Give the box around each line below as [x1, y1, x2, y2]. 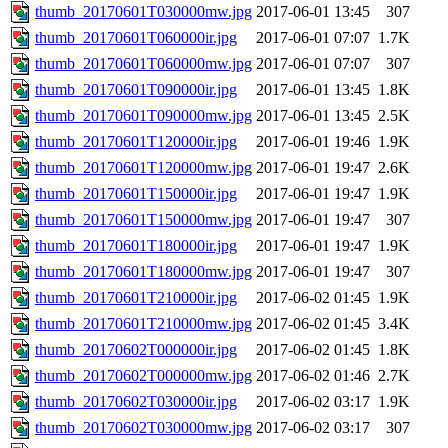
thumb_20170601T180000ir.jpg [35, 237, 237, 255]
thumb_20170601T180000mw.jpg [35, 263, 252, 281]
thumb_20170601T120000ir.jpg [35, 133, 237, 151]
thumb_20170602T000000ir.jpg [35, 341, 237, 359]
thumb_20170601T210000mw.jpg [35, 315, 252, 333]
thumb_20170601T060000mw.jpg [35, 55, 252, 73]
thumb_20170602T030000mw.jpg [35, 419, 252, 437]
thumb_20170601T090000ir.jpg [35, 81, 237, 99]
